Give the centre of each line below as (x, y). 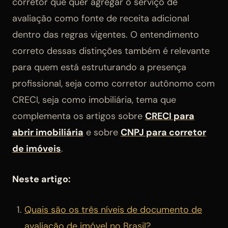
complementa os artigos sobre (79, 116)
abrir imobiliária (48, 132)
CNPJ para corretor (163, 132)
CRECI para (170, 116)
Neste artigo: (41, 179)
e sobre (102, 132)
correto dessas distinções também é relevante (111, 51)
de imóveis (37, 148)
